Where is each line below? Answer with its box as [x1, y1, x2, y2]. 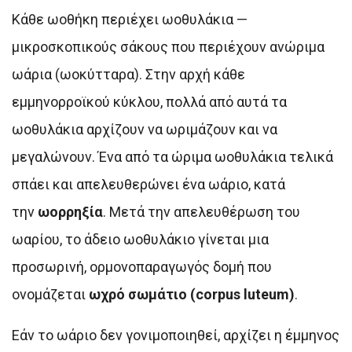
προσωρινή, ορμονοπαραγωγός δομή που [12, 258, 272, 276]
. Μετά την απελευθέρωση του [103, 203, 300, 221]
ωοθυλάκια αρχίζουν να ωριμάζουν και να [12, 121, 277, 138]
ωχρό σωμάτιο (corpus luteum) [89, 286, 295, 303]
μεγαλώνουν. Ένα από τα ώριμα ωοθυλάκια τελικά [12, 148, 333, 166]
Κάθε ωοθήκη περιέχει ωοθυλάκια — [12, 11, 247, 28]
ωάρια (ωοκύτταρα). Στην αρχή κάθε [12, 66, 245, 83]
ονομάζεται [12, 286, 89, 303]
